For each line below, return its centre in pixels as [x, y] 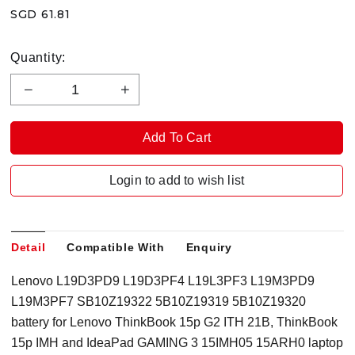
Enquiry [209, 248]
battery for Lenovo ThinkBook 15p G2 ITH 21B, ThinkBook [174, 323]
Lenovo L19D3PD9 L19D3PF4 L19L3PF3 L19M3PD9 [163, 281]
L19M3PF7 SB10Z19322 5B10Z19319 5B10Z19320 [158, 302]
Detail [29, 248]
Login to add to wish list [177, 181]
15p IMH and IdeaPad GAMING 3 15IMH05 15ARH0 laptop [177, 343]
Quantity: [38, 58]
